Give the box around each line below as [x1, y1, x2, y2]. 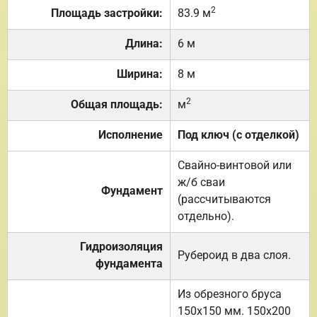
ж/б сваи [178, 175, 225, 189]
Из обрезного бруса [178, 287, 282, 301]
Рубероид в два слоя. [178, 248, 291, 262]
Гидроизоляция [80, 239, 163, 253]
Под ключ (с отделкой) [178, 127, 299, 142]
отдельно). [178, 209, 234, 223]
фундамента [96, 256, 163, 270]
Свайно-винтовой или [178, 158, 292, 172]
